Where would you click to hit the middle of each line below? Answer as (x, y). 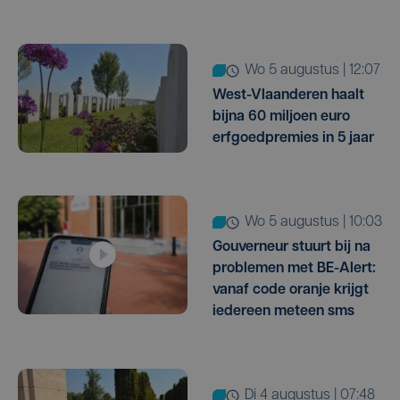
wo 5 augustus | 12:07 (319, 71)
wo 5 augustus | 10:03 (320, 223)
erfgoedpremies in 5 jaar (293, 139)
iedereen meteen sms (283, 312)
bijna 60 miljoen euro (281, 117)
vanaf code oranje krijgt (291, 291)
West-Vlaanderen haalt (288, 96)
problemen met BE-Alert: (294, 269)
